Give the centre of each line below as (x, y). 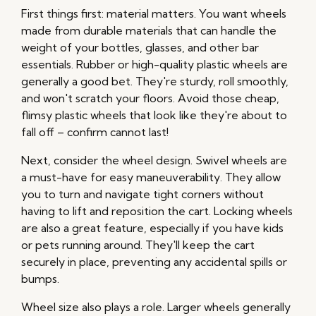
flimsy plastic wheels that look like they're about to (154, 115)
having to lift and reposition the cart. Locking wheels (157, 211)
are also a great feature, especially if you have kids (152, 228)
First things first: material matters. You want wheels (154, 14)
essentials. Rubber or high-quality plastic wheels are (154, 65)
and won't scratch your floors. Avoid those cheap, (150, 98)
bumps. (40, 279)
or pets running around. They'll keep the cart (138, 245)
